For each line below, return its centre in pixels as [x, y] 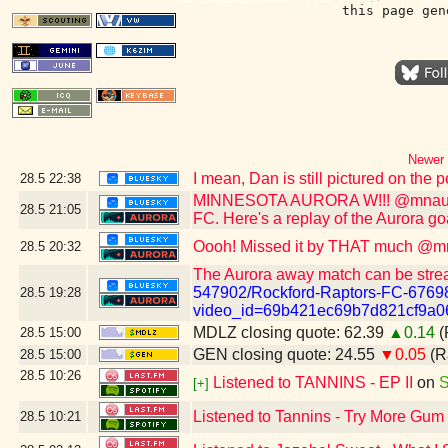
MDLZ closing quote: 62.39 [290, 332]
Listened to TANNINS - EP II [315, 382]
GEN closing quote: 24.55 [286, 354]
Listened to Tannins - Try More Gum [318, 416]
